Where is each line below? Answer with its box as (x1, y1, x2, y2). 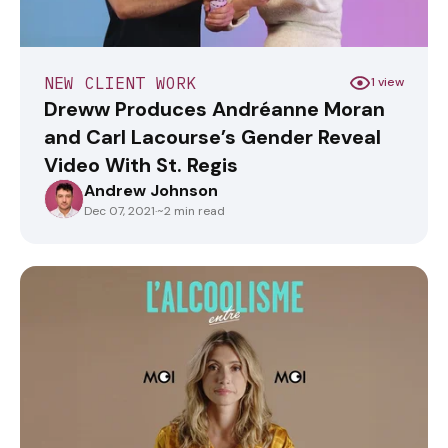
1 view (371, 74, 404, 91)
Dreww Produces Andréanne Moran (44, 95, 385, 122)
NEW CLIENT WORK (44, 72, 197, 93)
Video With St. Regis (44, 151, 238, 178)
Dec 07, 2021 (84, 202, 155, 219)
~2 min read (157, 202, 225, 219)
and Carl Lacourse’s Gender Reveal (44, 123, 381, 150)
